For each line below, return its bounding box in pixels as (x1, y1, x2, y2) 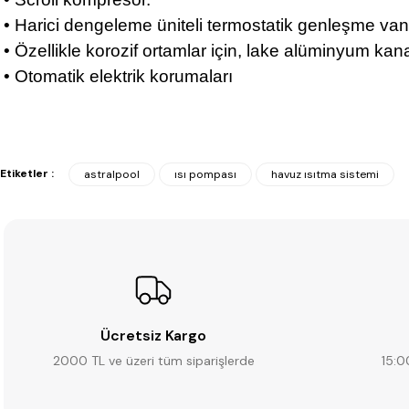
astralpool (84, 167, 140, 182)
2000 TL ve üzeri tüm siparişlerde (52, 352, 255, 369)
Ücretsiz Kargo (100, 326, 206, 345)
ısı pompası (174, 167, 236, 182)
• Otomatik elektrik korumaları (4, 67, 233, 86)
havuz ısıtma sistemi (271, 167, 379, 182)
